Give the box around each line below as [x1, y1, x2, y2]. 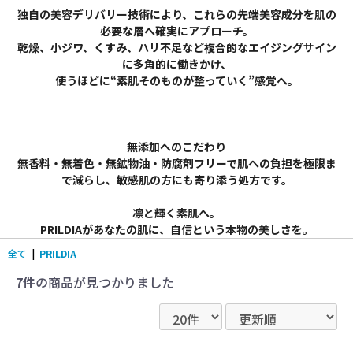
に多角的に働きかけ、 [121, 56, 232, 72]
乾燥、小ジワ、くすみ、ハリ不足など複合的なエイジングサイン [17, 39, 336, 55]
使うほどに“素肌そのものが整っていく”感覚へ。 [54, 72, 299, 88]
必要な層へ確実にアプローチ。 [99, 23, 254, 39]
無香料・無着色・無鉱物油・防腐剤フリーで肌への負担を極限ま [17, 155, 336, 171]
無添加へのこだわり [127, 139, 226, 154]
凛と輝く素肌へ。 [132, 205, 221, 221]
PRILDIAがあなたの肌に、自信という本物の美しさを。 [39, 221, 314, 237]
